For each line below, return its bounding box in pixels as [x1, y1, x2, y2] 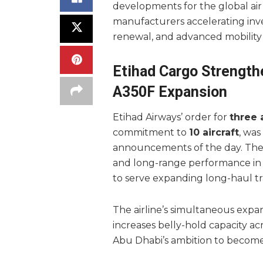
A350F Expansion [113, 83, 227, 101]
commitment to [113, 126, 189, 138]
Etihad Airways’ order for [113, 111, 230, 123]
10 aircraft [189, 126, 239, 138]
